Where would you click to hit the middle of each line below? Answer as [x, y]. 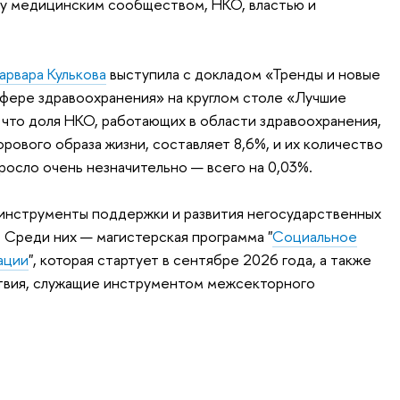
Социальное [314, 236]
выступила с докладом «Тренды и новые [243, 73]
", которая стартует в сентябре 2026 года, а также [200, 259]
